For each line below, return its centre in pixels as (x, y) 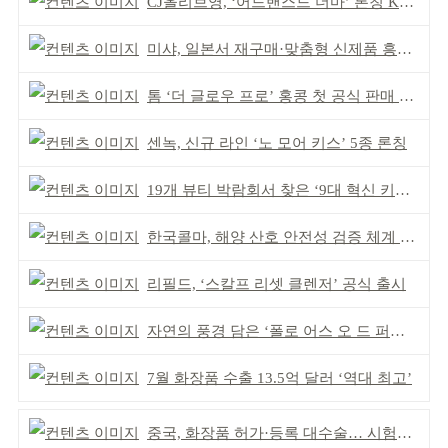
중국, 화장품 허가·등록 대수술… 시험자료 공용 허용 (272, 433)
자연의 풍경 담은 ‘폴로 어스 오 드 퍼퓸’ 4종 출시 (268, 331)
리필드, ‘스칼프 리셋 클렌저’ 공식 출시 (276, 284)
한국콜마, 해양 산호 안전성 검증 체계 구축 (273, 237)
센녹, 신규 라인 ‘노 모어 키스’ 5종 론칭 (277, 143)
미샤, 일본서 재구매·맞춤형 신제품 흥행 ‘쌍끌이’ (272, 49)
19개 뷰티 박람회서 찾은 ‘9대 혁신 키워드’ (271, 190)
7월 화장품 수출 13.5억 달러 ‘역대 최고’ (279, 378)
